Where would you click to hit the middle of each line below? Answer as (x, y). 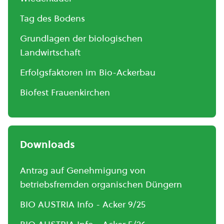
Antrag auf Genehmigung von (83, 170)
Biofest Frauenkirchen (65, 92)
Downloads (47, 144)
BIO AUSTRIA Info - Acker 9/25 (83, 204)
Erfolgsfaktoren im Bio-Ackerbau (88, 72)
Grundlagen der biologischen (81, 38)
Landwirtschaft (50, 52)
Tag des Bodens (52, 18)
